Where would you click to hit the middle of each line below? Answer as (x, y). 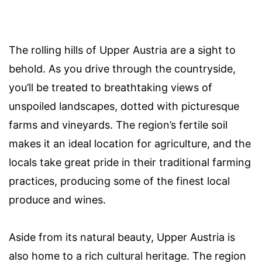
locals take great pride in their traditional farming (130, 163)
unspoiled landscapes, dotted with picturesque (124, 106)
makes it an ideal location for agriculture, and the (130, 144)
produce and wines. (57, 200)
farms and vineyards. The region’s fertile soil (118, 125)
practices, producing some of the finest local (119, 181)
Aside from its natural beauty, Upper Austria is (122, 237)
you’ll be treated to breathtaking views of (111, 88)
